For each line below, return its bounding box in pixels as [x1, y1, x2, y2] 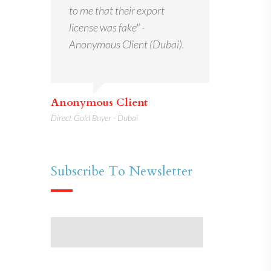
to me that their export [68, 4, 165, 18]
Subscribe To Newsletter [50, 162, 192, 181]
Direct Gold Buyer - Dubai [50, 113, 138, 123]
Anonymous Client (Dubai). [68, 38, 184, 51]
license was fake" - [68, 21, 145, 34]
